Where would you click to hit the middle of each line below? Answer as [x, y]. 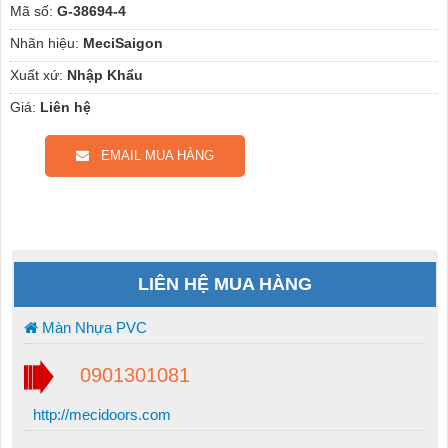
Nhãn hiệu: [44, 42]
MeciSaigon [122, 42]
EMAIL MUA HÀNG [151, 155]
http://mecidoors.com [99, 415]
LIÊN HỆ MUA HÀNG [225, 283]
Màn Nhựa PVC [92, 327]
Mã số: [31, 10]
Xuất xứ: [36, 74]
